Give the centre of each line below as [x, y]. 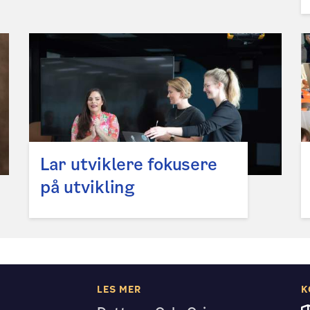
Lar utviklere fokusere [128, 165]
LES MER [119, 290]
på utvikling [88, 188]
